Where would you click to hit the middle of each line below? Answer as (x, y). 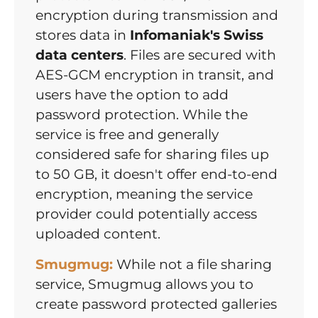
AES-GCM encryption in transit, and (155, 75)
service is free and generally (127, 135)
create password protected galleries (156, 305)
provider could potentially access (146, 214)
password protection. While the (142, 115)
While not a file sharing (192, 265)
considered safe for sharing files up (152, 155)
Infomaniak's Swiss (197, 35)
